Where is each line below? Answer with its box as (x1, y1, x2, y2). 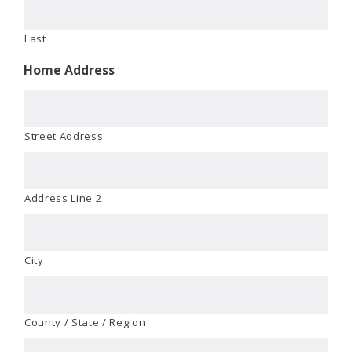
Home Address (24, 60, 115, 79)
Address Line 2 (24, 190, 102, 205)
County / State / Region (24, 314, 146, 329)
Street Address (24, 128, 104, 143)
